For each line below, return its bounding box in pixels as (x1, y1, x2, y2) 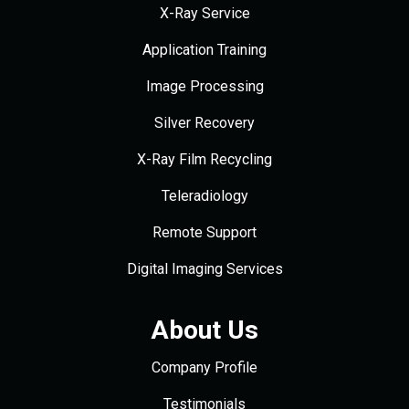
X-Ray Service (159, 5, 250, 23)
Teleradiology (161, 187, 248, 205)
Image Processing (145, 78, 264, 96)
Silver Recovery (154, 114, 255, 132)
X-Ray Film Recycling (137, 151, 272, 169)
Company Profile (152, 359, 257, 377)
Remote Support (152, 224, 257, 242)
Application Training (142, 41, 267, 59)
